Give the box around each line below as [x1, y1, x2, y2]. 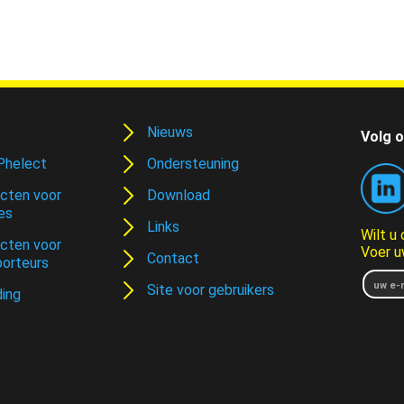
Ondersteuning [146, 155, 239, 172]
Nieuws [146, 124, 193, 141]
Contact [146, 250, 199, 267]
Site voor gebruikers [146, 281, 274, 298]
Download [146, 187, 210, 204]
